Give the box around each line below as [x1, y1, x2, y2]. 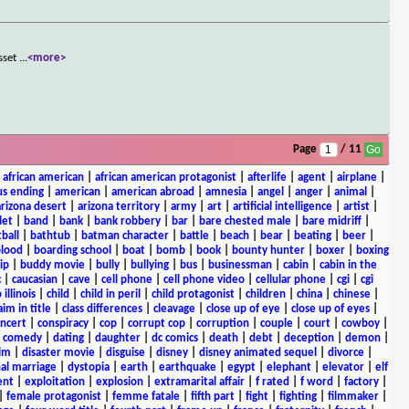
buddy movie [19, 258, 85, 271]
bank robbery [94, 215, 161, 227]
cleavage [152, 302, 195, 315]
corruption [195, 317, 249, 330]
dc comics [152, 331, 198, 344]
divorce [327, 346, 364, 359]
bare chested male [199, 215, 291, 227]
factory [343, 375, 379, 388]
